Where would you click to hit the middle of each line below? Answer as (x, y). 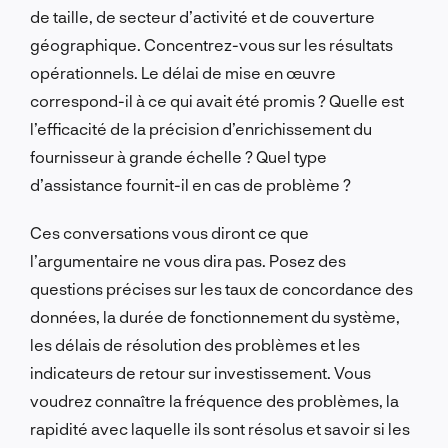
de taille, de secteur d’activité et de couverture (202, 16)
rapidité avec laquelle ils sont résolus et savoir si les (220, 428)
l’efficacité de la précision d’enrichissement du (201, 128)
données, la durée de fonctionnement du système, (215, 316)
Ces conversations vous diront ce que (169, 232)
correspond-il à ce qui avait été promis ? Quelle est (217, 100)
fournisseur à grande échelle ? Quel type (178, 156)
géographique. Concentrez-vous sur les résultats (211, 44)
